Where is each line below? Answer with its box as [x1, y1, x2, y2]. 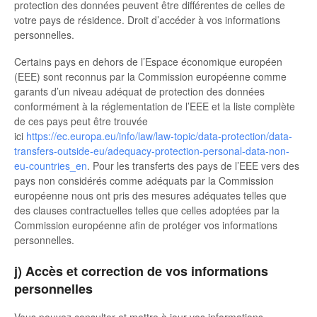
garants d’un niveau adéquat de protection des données [14, 83, 265, 98]
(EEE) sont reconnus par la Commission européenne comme [14, 69, 287, 83]
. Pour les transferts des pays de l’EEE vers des [87, 158, 299, 173]
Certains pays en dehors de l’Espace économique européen [14, 54, 282, 69]
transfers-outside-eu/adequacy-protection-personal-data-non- [14, 143, 289, 158]
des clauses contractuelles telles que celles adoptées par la [14, 202, 279, 217]
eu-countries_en [14, 158, 87, 173]
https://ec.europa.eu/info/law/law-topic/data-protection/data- [26, 128, 292, 143]
